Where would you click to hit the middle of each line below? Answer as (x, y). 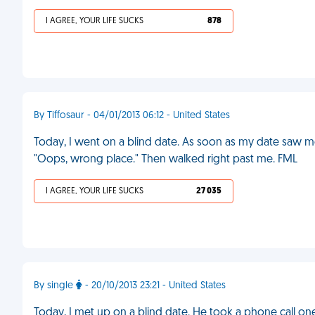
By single (55, 286)
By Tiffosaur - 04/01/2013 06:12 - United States (132, 116)
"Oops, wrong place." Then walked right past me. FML (166, 160)
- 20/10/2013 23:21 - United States (154, 286)
